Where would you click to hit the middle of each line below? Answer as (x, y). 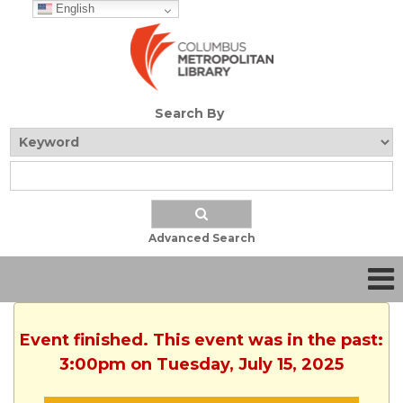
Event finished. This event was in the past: (201, 340)
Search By (189, 114)
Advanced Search (201, 238)
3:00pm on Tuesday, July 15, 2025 (201, 365)
